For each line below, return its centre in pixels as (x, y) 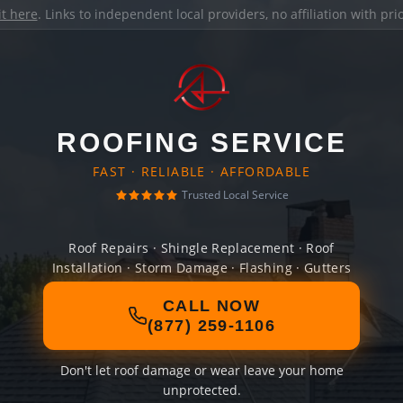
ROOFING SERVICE (201, 143)
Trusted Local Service (235, 195)
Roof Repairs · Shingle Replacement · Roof (201, 248)
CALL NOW (211, 306)
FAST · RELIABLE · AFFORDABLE (201, 171)
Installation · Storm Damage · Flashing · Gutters (201, 268)
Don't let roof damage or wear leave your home (201, 370)
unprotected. (201, 390)
